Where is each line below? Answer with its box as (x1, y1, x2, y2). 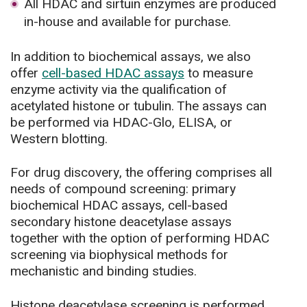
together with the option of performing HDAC (10, 229, 269, 249)
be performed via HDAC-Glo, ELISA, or (10, 112, 232, 132)
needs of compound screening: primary (10, 180, 236, 199)
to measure (184, 63, 253, 83)
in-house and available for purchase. (24, 12, 231, 32)
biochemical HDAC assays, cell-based (10, 196, 228, 216)
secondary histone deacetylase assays (10, 212, 232, 232)
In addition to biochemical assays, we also (10, 47, 251, 66)
